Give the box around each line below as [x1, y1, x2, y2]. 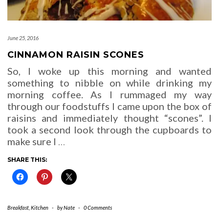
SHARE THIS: [7, 156, 47, 164]
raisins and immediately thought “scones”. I [7, 112, 212, 124]
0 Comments [84, 204, 112, 211]
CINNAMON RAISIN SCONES [7, 49, 144, 61]
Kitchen [31, 204, 48, 211]
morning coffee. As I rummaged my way [7, 88, 212, 101]
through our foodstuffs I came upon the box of [7, 100, 212, 112]
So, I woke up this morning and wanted [7, 65, 212, 77]
